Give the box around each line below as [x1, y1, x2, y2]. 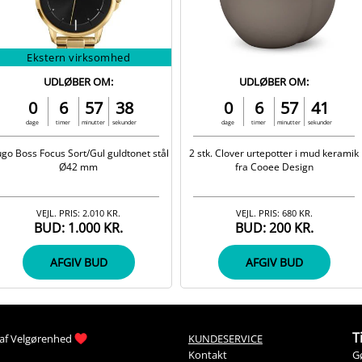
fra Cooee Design [234, 159, 314, 174]
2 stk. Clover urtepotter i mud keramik [189, 145, 359, 160]
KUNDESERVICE [187, 330, 263, 346]
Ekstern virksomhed [27, 49, 130, 65]
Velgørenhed [11, 330, 72, 346]
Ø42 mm [59, 159, 98, 174]
